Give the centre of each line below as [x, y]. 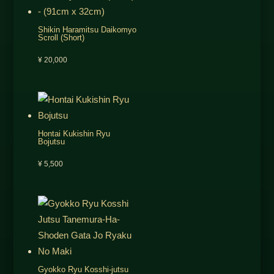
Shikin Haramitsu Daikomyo [87, 29]
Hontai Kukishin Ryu [74, 133]
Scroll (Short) [61, 37]
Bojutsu [51, 141]
